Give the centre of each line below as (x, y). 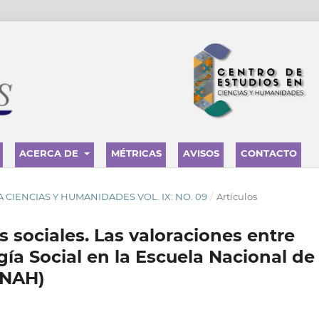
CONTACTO (268, 153)
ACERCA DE (51, 153)
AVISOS (201, 153)
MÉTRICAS (136, 153)
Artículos (236, 196)
